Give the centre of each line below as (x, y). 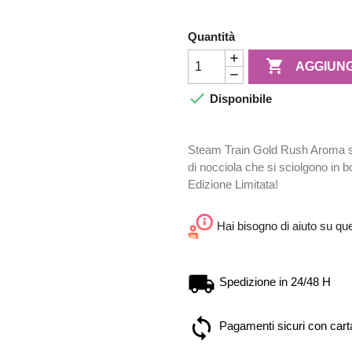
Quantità (211, 36)
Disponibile (239, 98)
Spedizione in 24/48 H (275, 281)
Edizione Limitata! (233, 184)
